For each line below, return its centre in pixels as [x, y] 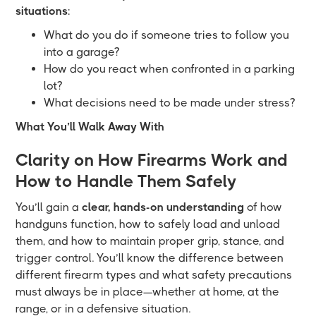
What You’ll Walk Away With [90, 126]
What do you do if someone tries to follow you [167, 35]
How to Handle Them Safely [126, 181]
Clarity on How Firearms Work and [152, 160]
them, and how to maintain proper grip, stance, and [150, 241]
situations [42, 11]
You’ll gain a [49, 207]
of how [263, 207]
